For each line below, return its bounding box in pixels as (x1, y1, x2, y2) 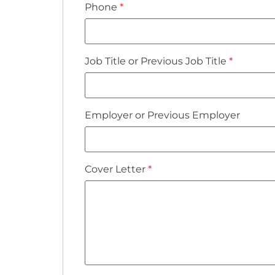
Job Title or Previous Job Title (85, 55, 229, 67)
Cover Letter (85, 163, 148, 175)
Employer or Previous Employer (85, 109, 240, 121)
